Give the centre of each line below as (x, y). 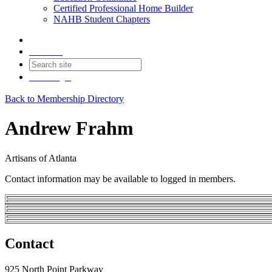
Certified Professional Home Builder (123, 8)
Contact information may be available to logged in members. (120, 178)
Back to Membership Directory (64, 99)
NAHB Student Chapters (102, 19)
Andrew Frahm (69, 128)
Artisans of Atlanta (41, 158)
